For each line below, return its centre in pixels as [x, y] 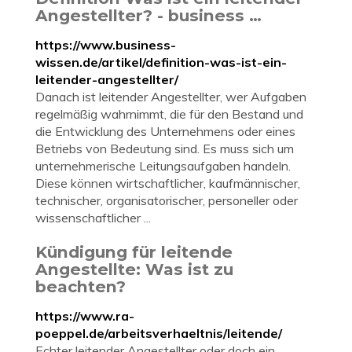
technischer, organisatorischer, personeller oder [167, 200]
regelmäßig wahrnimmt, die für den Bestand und [169, 114]
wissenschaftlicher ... [93, 218]
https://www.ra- [85, 316]
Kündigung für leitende [134, 252]
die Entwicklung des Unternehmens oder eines [165, 131]
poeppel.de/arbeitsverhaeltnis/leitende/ [159, 333]
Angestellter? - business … [148, 15]
